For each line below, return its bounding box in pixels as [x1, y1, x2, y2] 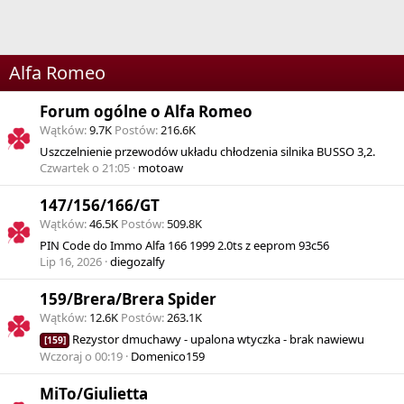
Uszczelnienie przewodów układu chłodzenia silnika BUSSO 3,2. [40, 143, 375, 161]
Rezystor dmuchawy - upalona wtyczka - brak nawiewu [72, 331, 365, 348]
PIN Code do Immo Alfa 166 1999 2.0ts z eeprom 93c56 [40, 237, 329, 254]
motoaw [138, 160, 183, 177]
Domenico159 [131, 348, 205, 365]
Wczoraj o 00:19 [40, 348, 123, 365]
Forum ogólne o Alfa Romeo [40, 101, 252, 123]
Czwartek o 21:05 [40, 160, 130, 177]
